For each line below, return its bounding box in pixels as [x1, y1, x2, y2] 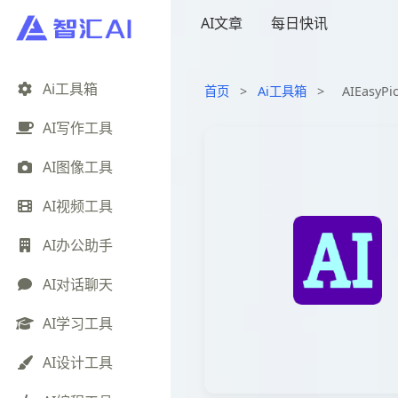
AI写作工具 [43, 118, 113, 139]
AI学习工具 [43, 314, 113, 334]
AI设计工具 [43, 353, 113, 373]
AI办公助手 [43, 235, 113, 256]
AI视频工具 [43, 196, 113, 217]
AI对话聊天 [43, 275, 113, 295]
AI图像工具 [43, 157, 113, 178]
